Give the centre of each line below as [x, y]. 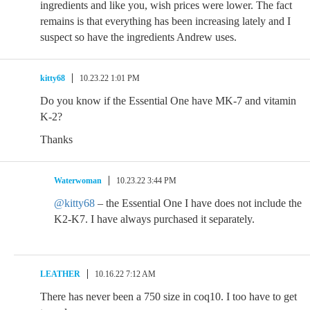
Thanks [56, 139]
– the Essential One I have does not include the [198, 203]
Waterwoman [78, 181]
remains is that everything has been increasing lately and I [165, 21]
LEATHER [60, 274]
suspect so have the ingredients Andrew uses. [138, 37]
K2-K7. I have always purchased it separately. [154, 219]
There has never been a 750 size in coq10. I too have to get [168, 297]
